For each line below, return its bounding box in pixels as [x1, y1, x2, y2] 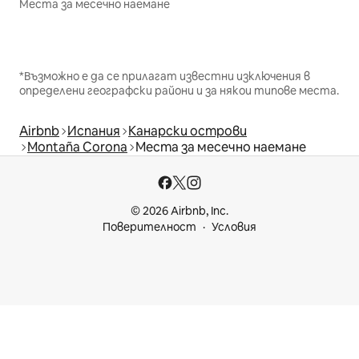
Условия [212, 220, 256, 235]
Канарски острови [128, 123, 247, 140]
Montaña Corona [27, 139, 127, 156]
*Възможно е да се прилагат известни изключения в [19, 69, 310, 84]
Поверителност [103, 220, 196, 235]
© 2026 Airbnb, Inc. [131, 204, 228, 219]
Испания [67, 123, 120, 140]
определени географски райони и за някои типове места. [19, 83, 339, 99]
